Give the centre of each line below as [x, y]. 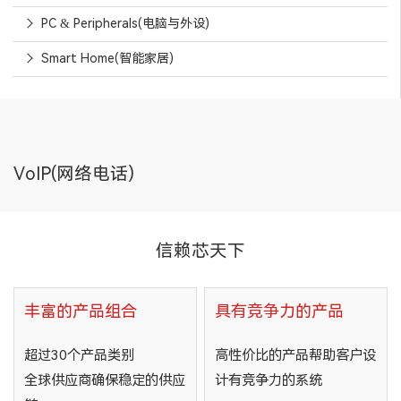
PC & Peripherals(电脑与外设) [125, 23]
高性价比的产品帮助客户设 [295, 356]
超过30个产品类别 [79, 356]
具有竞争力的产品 [279, 311]
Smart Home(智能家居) [107, 58]
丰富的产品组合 [80, 311]
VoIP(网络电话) [74, 174]
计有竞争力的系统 [268, 381]
